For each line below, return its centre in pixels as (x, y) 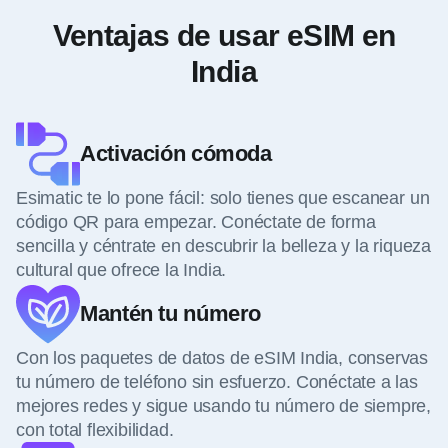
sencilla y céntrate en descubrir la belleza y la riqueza (223, 245)
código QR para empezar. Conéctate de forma (196, 221)
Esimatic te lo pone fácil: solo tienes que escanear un (223, 197)
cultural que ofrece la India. (121, 269)
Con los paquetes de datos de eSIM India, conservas (222, 357)
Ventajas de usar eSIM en (224, 35)
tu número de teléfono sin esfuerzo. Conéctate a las (217, 381)
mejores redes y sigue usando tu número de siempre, (224, 405)
